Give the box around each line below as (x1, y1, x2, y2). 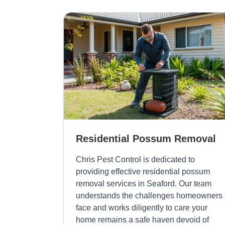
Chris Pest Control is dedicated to (76, 155, 195, 164)
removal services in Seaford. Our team (76, 179, 211, 188)
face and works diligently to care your (76, 203, 207, 212)
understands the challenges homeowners (76, 191, 222, 200)
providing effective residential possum (76, 167, 210, 176)
